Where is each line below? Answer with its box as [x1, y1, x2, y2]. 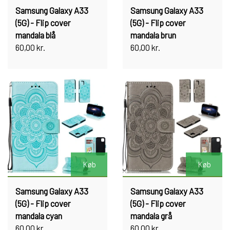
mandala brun [130, 30, 176, 40]
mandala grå [130, 210, 172, 221]
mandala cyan [15, 210, 62, 221]
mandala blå [15, 30, 55, 40]
